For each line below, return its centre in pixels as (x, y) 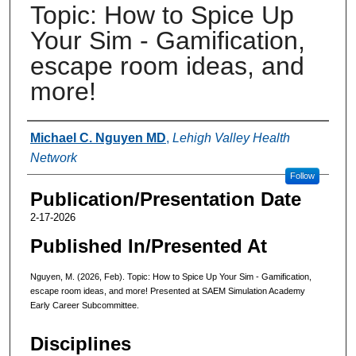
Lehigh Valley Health (231, 137)
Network (53, 157)
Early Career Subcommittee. (85, 305)
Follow (302, 175)
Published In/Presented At (148, 246)
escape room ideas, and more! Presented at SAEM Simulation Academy (167, 290)
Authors (59, 136)
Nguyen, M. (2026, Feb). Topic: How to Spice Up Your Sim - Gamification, (170, 276)
